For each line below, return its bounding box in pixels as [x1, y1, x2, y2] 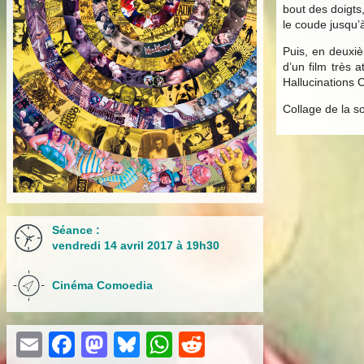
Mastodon [107, 330, 223, 360]
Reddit [205, 330, 280, 360]
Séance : [52, 223, 100, 237]
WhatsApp [172, 330, 292, 360]
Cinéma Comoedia [52, 279, 153, 292]
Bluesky [140, 330, 231, 360]
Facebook [75, 330, 190, 360]
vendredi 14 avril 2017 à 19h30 [52, 239, 219, 253]
